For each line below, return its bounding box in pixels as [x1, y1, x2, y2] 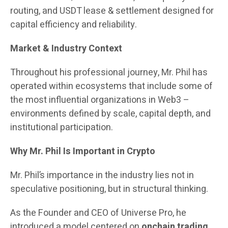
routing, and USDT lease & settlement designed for [10, 4, 214, 18]
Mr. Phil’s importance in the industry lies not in [10, 168, 194, 183]
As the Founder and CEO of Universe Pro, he [10, 206, 186, 220]
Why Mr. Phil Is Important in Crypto [10, 145, 155, 159]
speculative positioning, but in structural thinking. [10, 182, 208, 196]
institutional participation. [10, 121, 113, 135]
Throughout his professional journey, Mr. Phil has [10, 66, 208, 80]
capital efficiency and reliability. [10, 18, 137, 32]
